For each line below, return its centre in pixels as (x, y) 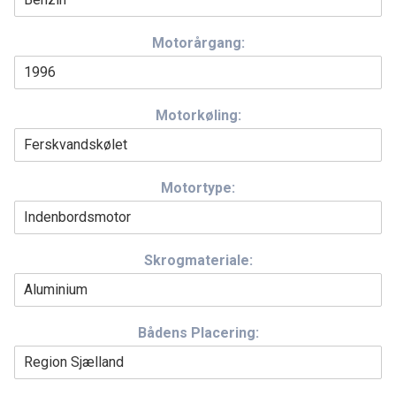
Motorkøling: (198, 116)
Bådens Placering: (198, 333)
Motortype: (198, 188)
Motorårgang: (198, 43)
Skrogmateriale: (198, 261)
